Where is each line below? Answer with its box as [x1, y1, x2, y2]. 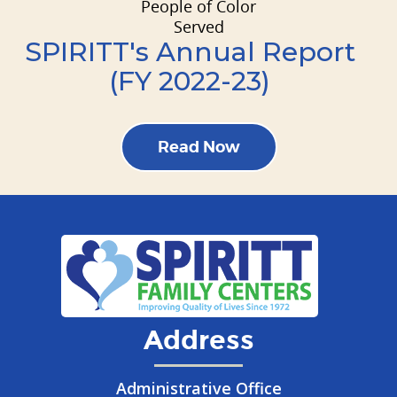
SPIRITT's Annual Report [24, 35, 355, 68]
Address [143, 323, 254, 356]
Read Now [157, 136, 240, 157]
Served [173, 15, 224, 37]
